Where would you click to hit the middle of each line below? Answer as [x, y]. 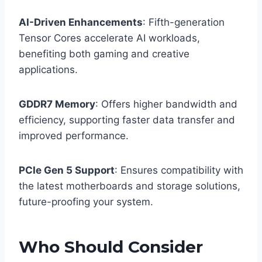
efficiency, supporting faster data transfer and [127, 120]
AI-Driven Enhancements [81, 23]
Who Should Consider [111, 247]
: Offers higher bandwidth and [166, 104]
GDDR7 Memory [57, 104]
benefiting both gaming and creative [104, 54]
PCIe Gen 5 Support [67, 170]
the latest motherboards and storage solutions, [130, 186]
